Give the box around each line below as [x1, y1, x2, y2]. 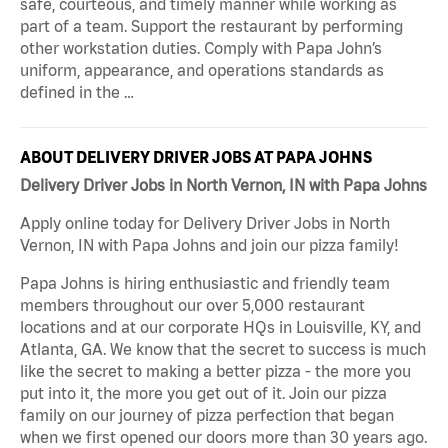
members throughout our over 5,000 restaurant [20, 295, 365, 314]
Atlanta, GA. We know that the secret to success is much [20, 339, 426, 358]
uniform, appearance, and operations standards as [20, 60, 384, 79]
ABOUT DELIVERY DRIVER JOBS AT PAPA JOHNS [20, 147, 372, 166]
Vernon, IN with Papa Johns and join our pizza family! [20, 235, 399, 254]
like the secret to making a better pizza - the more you [20, 361, 411, 380]
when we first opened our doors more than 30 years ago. [20, 427, 427, 446]
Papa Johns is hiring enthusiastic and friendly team [20, 273, 390, 292]
